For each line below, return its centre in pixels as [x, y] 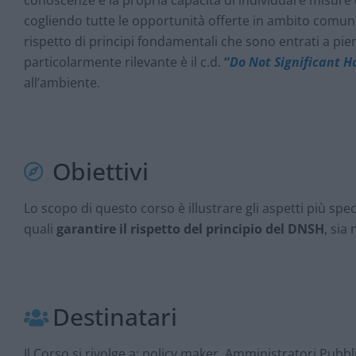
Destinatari [115, 317]
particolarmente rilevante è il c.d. [124, 62]
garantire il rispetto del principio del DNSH [190, 228]
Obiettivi [101, 171]
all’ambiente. [62, 82]
